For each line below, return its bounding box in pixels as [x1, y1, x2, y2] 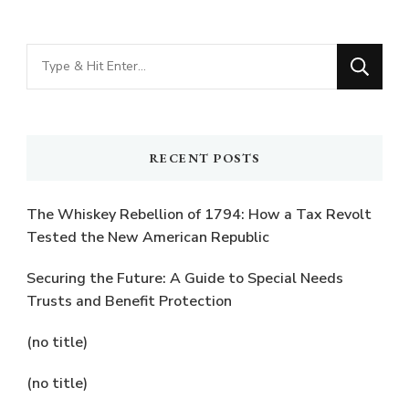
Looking [26, 45, 84, 68]
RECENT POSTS [149, 149, 260, 166]
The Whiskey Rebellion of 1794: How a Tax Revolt [26, 204, 372, 225]
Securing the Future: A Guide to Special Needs [26, 267, 343, 288]
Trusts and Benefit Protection [26, 290, 232, 311]
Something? [26, 101, 115, 124]
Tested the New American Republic [26, 226, 269, 247]
